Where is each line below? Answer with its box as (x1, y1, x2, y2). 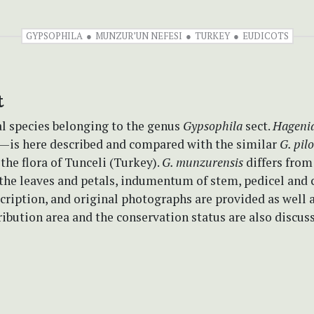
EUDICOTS (242, 29, 289, 42)
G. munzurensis (162, 153, 243, 170)
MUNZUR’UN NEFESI (95, 29, 182, 42)
